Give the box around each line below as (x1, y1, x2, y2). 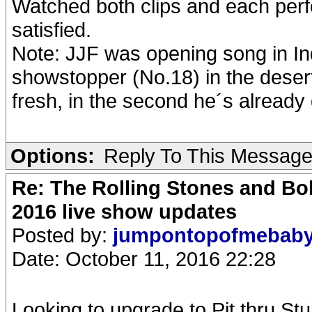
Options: (10, 144, 95, 167)
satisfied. (12, 18, 91, 41)
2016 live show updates (12, 200, 237, 223)
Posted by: (12, 224, 113, 247)
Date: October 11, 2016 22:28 (12, 247, 276, 270)
